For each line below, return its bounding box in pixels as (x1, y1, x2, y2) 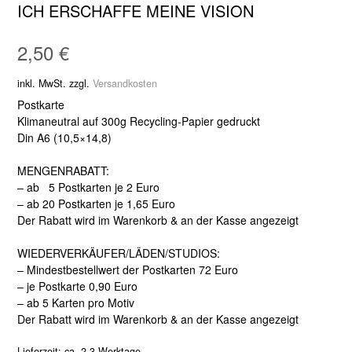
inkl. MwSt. (17, 76, 66, 91)
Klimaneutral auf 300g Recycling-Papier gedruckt (17, 113, 260, 130)
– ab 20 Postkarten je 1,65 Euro (17, 196, 175, 212)
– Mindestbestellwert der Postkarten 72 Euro (17, 262, 238, 278)
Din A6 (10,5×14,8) (17, 130, 112, 146)
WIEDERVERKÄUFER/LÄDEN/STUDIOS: (17, 245, 220, 262)
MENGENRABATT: (17, 163, 109, 179)
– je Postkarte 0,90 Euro (17, 278, 137, 295)
